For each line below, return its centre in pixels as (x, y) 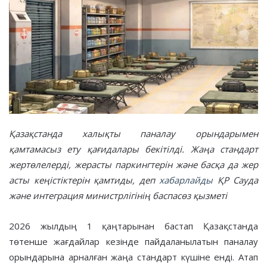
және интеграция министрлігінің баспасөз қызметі (118, 195)
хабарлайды (186, 180)
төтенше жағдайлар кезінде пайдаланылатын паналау (133, 241)
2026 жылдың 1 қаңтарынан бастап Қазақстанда (133, 226)
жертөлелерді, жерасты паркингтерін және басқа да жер (133, 164)
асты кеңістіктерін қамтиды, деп (84, 180)
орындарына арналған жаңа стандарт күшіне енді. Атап (133, 257)
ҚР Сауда (235, 180)
